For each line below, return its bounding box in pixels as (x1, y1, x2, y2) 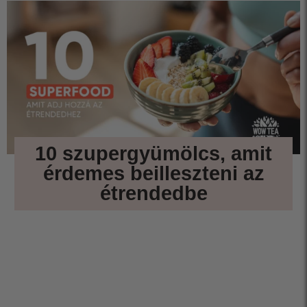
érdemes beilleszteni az (42, 162, 265, 184)
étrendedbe (99, 182, 208, 204)
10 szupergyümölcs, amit (35, 142, 272, 164)
